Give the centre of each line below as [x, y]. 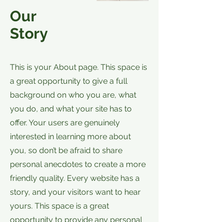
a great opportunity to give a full [69, 81]
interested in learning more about [70, 137]
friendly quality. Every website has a [75, 178]
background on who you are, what [73, 95]
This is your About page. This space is [79, 67]
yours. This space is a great [59, 206]
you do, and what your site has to [71, 109]
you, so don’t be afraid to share [66, 150]
